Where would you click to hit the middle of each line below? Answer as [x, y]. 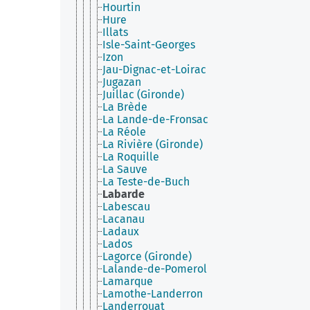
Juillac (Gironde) [143, 94]
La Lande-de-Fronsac [155, 119]
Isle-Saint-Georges [149, 45]
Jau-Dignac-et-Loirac [154, 70]
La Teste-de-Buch [146, 182]
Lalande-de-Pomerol [155, 269]
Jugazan [122, 82]
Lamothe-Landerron [153, 294]
